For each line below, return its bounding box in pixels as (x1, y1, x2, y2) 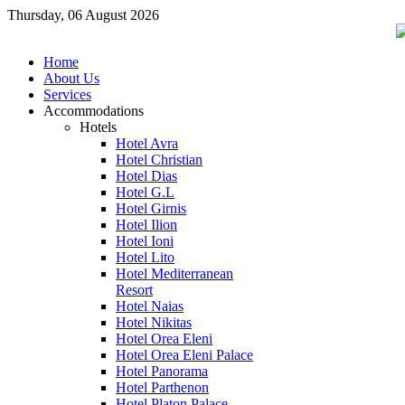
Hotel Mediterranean (116, 266, 233, 281)
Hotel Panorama (116, 363, 208, 379)
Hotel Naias (116, 298, 184, 314)
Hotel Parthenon (116, 380, 209, 395)
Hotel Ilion (116, 217, 177, 232)
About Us (43, 71, 99, 86)
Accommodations (43, 103, 144, 118)
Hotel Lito (116, 250, 174, 265)
